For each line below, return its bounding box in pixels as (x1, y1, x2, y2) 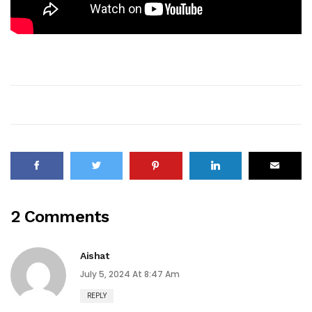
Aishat (80, 249, 109, 261)
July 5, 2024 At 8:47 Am (80, 267, 180, 280)
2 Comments (10, 206, 109, 226)
